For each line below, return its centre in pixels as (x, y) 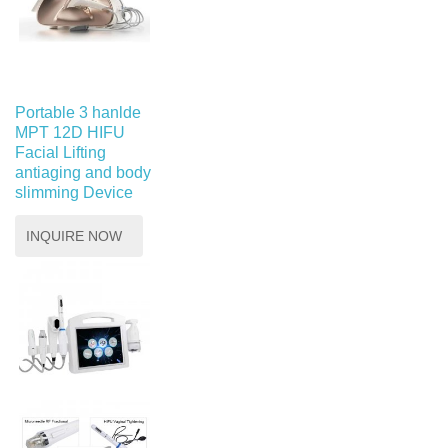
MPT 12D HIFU (70, 132)
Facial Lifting (60, 152)
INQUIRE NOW (74, 235)
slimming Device (74, 192)
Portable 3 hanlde (78, 112)
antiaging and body (83, 172)
